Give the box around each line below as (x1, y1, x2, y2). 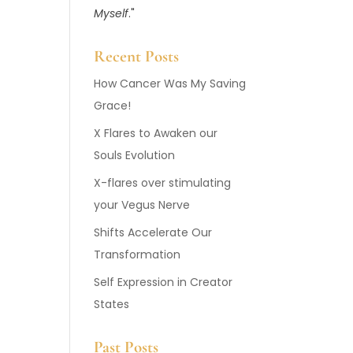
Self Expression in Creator (94, 274, 233, 290)
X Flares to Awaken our (94, 125, 218, 141)
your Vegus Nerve (94, 197, 191, 213)
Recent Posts (94, 46, 180, 66)
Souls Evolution (94, 147, 176, 163)
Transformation (94, 247, 181, 262)
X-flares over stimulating (94, 175, 232, 191)
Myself (94, 6, 129, 21)
